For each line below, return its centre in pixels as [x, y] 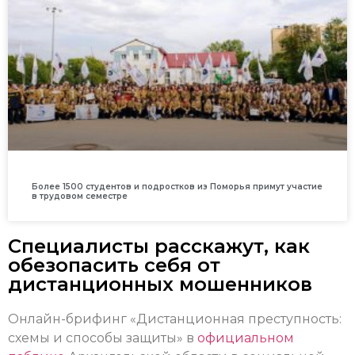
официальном [246, 338]
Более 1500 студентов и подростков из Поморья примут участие [177, 187]
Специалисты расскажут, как [159, 246]
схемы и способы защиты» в [103, 338]
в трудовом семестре [80, 197]
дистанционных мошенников [160, 284]
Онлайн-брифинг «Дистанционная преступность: [175, 319]
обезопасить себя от [114, 265]
